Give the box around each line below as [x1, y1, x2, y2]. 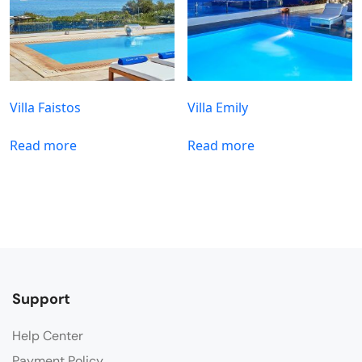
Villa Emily [187, 99, 249, 117]
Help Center [12, 327, 83, 345]
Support [12, 289, 70, 309]
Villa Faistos [10, 99, 81, 117]
